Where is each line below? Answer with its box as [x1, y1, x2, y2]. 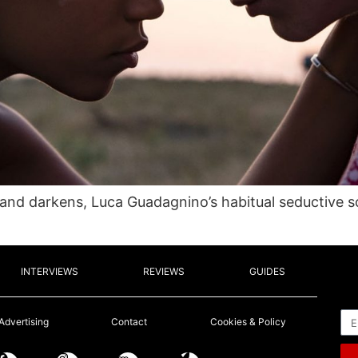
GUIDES [249, 265, 285, 278]
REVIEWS [142, 265, 185, 278]
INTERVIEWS [21, 265, 79, 278]
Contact [111, 316, 148, 328]
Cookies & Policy [209, 316, 286, 328]
